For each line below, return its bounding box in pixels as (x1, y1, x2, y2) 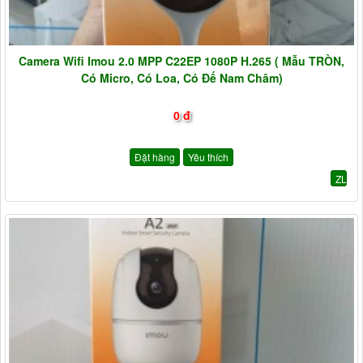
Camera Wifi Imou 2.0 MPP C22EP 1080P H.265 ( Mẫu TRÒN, (19, 53, 344, 70)
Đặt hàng (135, 149, 175, 164)
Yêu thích (188, 149, 228, 164)
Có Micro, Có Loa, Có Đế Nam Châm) (80, 70, 283, 87)
